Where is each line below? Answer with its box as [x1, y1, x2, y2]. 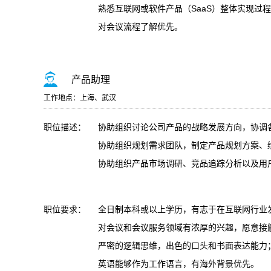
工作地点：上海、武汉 [44, 94, 116, 102]
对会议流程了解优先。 [98, 22, 183, 31]
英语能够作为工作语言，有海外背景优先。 [98, 259, 259, 269]
